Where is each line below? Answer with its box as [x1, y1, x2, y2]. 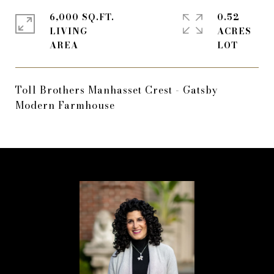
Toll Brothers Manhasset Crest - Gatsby [15, 83, 218, 97]
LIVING [50, 24, 87, 38]
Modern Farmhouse [15, 98, 115, 113]
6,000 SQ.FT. [50, 10, 114, 24]
